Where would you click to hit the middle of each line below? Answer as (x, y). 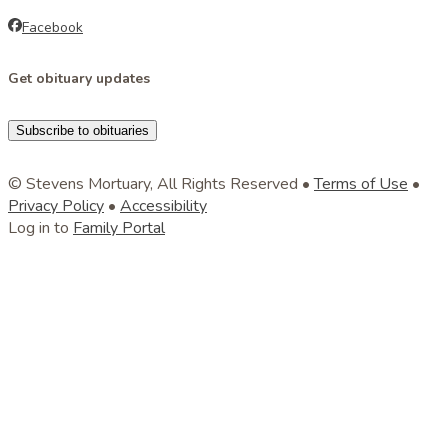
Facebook (52, 27)
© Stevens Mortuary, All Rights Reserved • (161, 184)
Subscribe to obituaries (82, 130)
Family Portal (119, 228)
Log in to (40, 228)
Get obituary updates (79, 78)
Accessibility (163, 206)
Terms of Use (361, 184)
